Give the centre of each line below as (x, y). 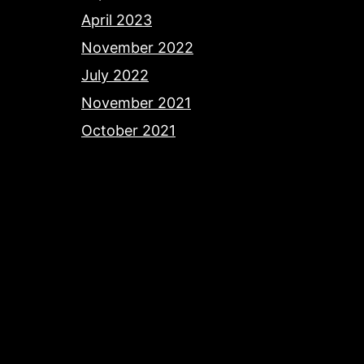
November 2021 (136, 103)
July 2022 (115, 76)
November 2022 (137, 48)
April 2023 (117, 20)
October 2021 (128, 131)
